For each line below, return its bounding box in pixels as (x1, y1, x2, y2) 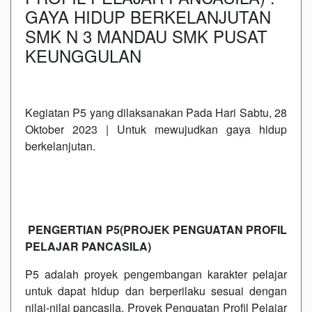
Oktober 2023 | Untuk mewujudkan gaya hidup (25, 120, 287, 137)
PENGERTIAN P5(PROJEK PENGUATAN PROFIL (28, 221, 287, 237)
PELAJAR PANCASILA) (25, 237, 151, 254)
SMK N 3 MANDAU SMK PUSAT (25, 23, 267, 48)
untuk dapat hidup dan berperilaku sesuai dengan (25, 282, 287, 299)
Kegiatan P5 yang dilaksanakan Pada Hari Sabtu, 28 (25, 104, 287, 120)
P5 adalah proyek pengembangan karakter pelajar (25, 265, 287, 282)
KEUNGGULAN (25, 42, 151, 68)
